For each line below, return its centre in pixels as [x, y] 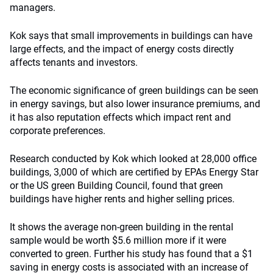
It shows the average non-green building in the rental [122, 227]
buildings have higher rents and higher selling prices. [122, 199]
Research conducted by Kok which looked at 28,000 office [133, 159]
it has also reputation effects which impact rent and [120, 117]
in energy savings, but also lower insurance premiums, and [135, 104]
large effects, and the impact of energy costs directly [122, 49]
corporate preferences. [58, 131]
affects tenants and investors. [74, 62]
